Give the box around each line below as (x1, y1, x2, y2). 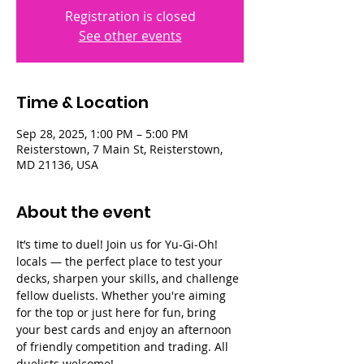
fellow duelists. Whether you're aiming (16, 288, 229, 303)
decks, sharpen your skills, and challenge (16, 271, 242, 286)
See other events (78, 27, 182, 45)
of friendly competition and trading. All (16, 339, 232, 354)
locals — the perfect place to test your (16, 253, 226, 269)
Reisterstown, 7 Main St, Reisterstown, (16, 141, 223, 157)
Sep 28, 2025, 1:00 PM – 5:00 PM (16, 126, 188, 141)
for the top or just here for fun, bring (16, 305, 219, 320)
